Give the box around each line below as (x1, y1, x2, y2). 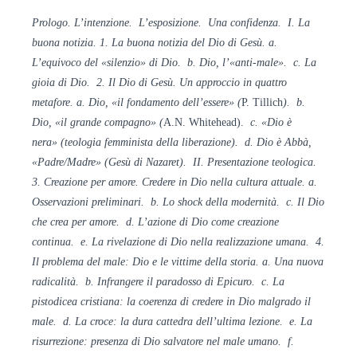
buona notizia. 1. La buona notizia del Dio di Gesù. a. (32, 37, 277, 49)
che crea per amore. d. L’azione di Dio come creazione (32, 216, 279, 229)
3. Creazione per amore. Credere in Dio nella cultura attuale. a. (32, 176, 317, 189)
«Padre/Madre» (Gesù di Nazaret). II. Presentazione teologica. (32, 156, 316, 169)
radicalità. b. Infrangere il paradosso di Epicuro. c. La (32, 276, 284, 288)
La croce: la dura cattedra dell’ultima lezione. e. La (75, 316, 312, 328)
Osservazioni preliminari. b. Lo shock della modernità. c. (32, 196, 294, 209)
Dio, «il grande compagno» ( (32, 116, 163, 129)
